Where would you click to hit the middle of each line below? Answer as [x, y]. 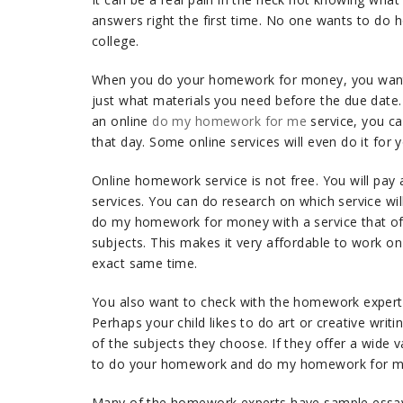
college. [116, 41]
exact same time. [145, 263]
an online [122, 121]
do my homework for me [230, 121]
